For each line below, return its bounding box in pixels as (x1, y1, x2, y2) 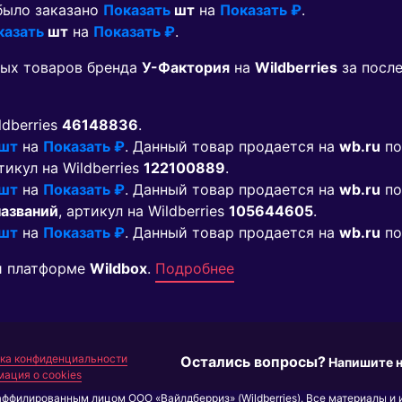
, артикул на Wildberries (58, 202, 229, 221)
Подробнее (155, 259, 234, 278)
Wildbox (90, 259, 147, 278)
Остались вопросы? (179, 353, 326, 371)
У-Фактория (142, 58, 230, 77)
